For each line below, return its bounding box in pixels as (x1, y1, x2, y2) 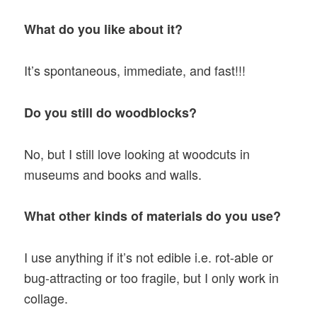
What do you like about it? (24, 20, 183, 39)
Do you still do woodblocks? (24, 103, 197, 122)
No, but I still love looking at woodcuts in (24, 144, 250, 163)
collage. (24, 289, 69, 308)
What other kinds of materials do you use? (24, 207, 282, 226)
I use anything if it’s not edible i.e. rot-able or (24, 248, 274, 267)
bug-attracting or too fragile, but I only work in (24, 268, 279, 287)
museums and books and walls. (24, 164, 202, 183)
